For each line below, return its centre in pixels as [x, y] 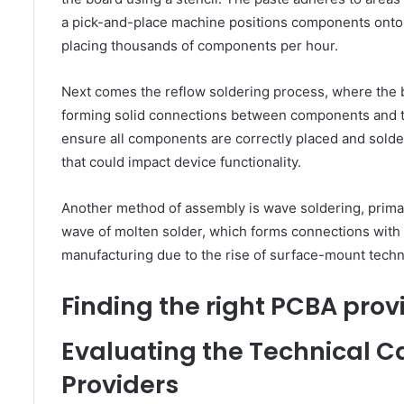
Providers [120, 385]
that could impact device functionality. [181, 161]
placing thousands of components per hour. [200, 45]
